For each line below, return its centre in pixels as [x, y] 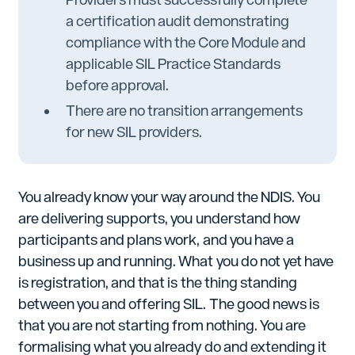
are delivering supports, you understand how [159, 218]
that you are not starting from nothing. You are [162, 325]
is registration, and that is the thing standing [157, 282]
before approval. [117, 86]
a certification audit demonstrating [177, 21]
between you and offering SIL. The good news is [168, 303]
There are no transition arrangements [184, 110]
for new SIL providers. [134, 132]
